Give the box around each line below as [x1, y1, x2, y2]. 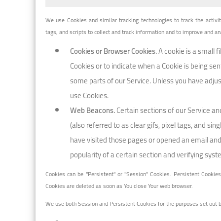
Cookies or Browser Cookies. [70, 43, 157, 58]
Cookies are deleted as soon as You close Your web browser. [45, 180, 194, 191]
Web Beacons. [70, 103, 115, 117]
